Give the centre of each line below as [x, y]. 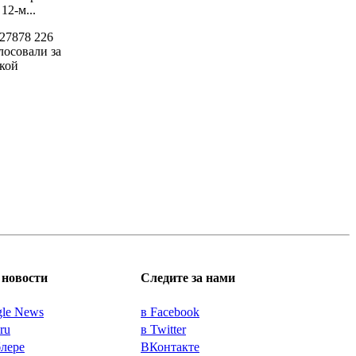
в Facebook [170, 312]
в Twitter [163, 330]
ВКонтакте [170, 347]
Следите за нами [188, 278]
